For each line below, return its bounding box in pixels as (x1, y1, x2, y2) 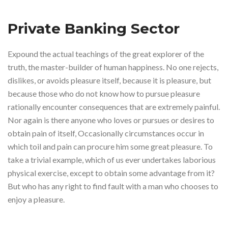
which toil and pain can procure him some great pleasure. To (8, 141, 213, 151)
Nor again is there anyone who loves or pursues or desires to (8, 115, 214, 125)
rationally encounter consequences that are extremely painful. (8, 101, 220, 111)
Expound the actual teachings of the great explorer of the (8, 48, 204, 59)
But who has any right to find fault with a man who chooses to (8, 181, 218, 191)
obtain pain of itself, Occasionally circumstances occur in (8, 128, 204, 138)
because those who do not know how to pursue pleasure (8, 88, 200, 98)
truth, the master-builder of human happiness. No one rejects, (8, 62, 218, 72)
